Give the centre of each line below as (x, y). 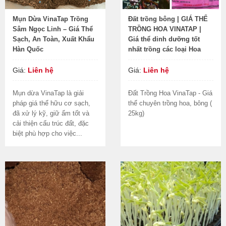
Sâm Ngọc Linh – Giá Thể (53, 29)
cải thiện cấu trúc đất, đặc (51, 123)
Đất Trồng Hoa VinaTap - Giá (170, 93)
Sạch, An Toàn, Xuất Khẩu (53, 39)
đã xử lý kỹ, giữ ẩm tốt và (51, 113)
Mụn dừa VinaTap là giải (48, 93)
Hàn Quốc (28, 49)
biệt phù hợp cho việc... (47, 133)
